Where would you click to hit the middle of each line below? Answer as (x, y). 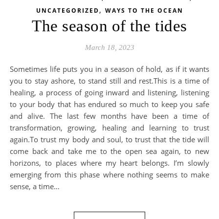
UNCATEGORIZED (67, 11)
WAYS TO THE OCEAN (144, 11)
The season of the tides (109, 26)
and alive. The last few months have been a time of (109, 116)
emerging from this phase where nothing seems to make (109, 175)
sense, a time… (35, 186)
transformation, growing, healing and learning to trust (109, 128)
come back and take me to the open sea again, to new (109, 151)
